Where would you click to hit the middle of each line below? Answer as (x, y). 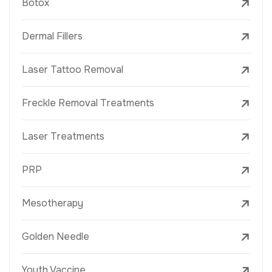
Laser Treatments (63, 137)
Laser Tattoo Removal (73, 70)
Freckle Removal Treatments (88, 103)
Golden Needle (56, 237)
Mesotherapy (53, 203)
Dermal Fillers (52, 36)
